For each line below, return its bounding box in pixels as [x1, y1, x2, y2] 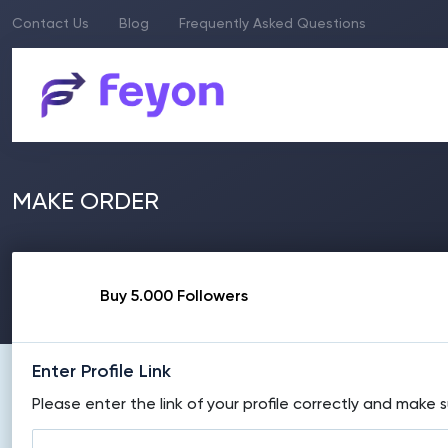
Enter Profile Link [32, 363, 171, 381]
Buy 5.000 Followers [100, 289, 248, 305]
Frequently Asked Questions [179, 17, 366, 31]
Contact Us [12, 17, 89, 31]
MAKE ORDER [12, 190, 159, 214]
